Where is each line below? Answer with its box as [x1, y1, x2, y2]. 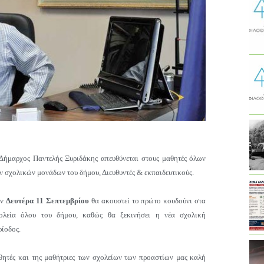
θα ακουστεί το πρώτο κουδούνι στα [88, 196, 206, 205]
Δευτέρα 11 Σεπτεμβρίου [5, 196, 89, 205]
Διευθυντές [102, 167, 137, 177]
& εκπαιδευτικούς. [137, 167, 194, 177]
